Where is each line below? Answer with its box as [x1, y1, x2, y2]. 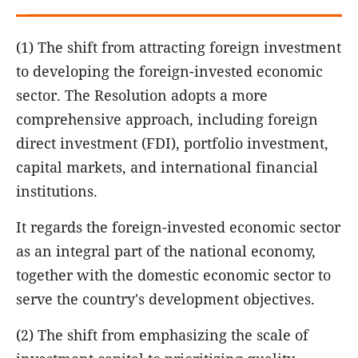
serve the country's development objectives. [16, 288, 315, 308]
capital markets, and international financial [16, 157, 318, 177]
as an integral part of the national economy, [16, 241, 316, 261]
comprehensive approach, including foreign [16, 109, 318, 129]
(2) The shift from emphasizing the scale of [16, 324, 308, 344]
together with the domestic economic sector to [16, 265, 331, 284]
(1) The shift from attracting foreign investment [16, 37, 341, 57]
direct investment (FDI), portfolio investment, [16, 133, 328, 153]
